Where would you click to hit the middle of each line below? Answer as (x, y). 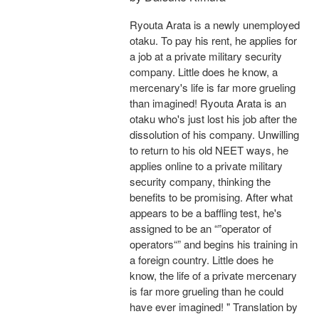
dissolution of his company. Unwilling (214, 135)
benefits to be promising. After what (211, 197)
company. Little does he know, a (204, 72)
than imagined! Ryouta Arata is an (208, 103)
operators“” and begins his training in (214, 244)
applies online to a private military (206, 166)
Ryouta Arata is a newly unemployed (215, 25)
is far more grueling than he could (206, 291)
